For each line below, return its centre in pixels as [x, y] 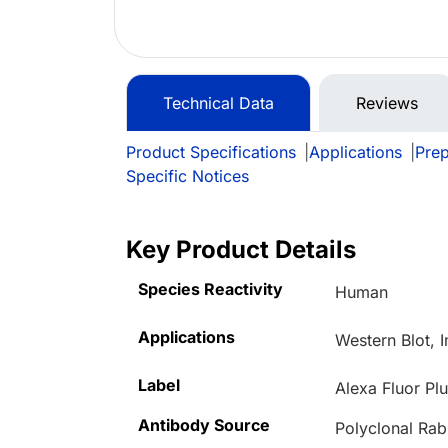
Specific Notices [187, 176]
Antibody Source [204, 425]
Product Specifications [211, 152]
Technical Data [218, 103]
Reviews [387, 103]
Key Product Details [241, 250]
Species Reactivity [210, 289]
